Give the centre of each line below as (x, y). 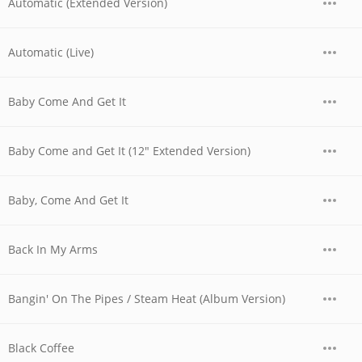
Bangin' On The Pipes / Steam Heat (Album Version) (147, 299)
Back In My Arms (53, 249)
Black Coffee (41, 348)
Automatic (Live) (51, 52)
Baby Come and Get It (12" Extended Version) (129, 151)
